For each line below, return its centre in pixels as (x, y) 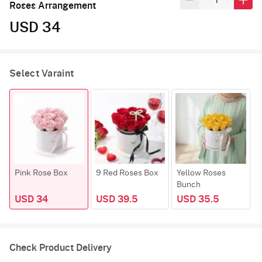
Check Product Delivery (61, 248)
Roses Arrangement (53, 6)
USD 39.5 (117, 199)
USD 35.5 (198, 199)
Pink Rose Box (41, 173)
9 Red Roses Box (127, 173)
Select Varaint (42, 74)
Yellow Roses (201, 173)
